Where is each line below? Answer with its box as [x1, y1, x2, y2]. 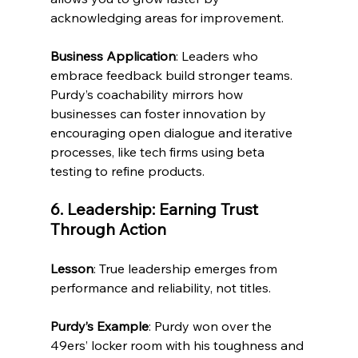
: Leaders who [175, 48, 261, 65]
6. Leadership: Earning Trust [50, 199, 262, 220]
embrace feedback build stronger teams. [50, 67, 296, 84]
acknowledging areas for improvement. [50, 10, 284, 26]
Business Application [50, 48, 176, 65]
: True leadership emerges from [93, 261, 280, 277]
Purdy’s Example [50, 318, 149, 335]
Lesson [50, 261, 93, 277]
